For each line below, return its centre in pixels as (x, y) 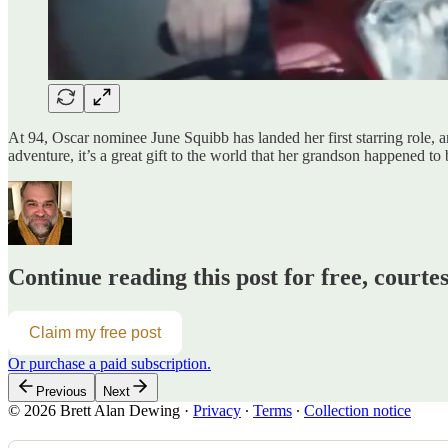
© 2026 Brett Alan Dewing (94, 411)
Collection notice (357, 411)
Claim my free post (95, 333)
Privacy (217, 411)
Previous (61, 392)
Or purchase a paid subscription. (109, 364)
